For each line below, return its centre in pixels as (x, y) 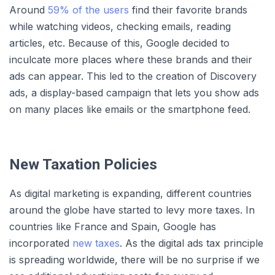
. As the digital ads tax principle (192, 243)
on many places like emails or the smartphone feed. (130, 110)
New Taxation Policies (83, 165)
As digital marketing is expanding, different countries (130, 194)
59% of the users (88, 10)
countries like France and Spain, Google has (113, 227)
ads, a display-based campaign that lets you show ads (134, 93)
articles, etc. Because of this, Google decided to (119, 43)
